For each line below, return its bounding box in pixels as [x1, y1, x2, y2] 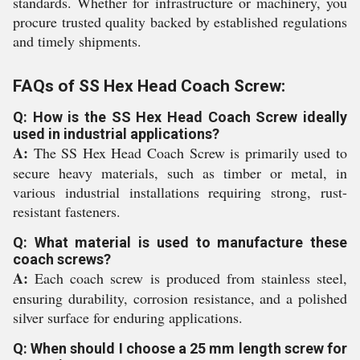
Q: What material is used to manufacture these [13, 234, 347, 251]
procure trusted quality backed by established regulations [13, 12, 347, 31]
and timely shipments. [13, 31, 141, 51]
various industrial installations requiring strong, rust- [13, 182, 347, 202]
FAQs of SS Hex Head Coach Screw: [13, 76, 285, 96]
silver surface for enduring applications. [13, 308, 243, 327]
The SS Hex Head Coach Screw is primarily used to [28, 143, 347, 162]
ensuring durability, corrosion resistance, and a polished [13, 288, 347, 308]
